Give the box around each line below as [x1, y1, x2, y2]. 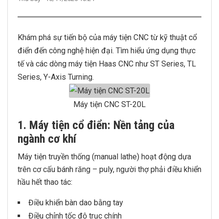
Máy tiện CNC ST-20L [73, 100, 146, 109]
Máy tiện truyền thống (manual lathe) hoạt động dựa [18, 152, 191, 161]
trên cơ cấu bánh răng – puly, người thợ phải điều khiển [18, 165, 201, 174]
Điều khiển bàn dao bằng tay [28, 198, 123, 207]
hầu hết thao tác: [18, 177, 72, 187]
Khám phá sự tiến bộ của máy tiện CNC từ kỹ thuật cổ [18, 33, 197, 42]
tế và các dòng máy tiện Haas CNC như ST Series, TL [18, 59, 196, 68]
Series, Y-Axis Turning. [18, 72, 94, 82]
